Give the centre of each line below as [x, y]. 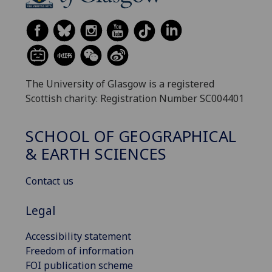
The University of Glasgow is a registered [120, 84]
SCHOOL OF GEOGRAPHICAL [131, 137]
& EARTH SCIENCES [96, 154]
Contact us [49, 181]
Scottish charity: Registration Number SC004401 [135, 98]
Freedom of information [80, 250]
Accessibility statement [78, 236]
